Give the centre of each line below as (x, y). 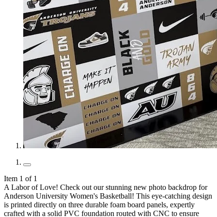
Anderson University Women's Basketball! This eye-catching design (108, 196)
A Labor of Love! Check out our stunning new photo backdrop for (106, 187)
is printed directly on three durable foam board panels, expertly (99, 205)
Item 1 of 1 (21, 179)
